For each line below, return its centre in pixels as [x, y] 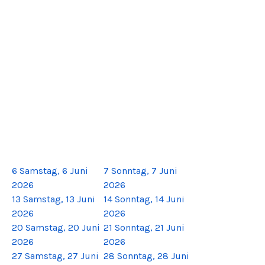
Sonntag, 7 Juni [144, 170]
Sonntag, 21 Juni [150, 227]
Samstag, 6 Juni [54, 170]
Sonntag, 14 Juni [150, 199]
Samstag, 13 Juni [59, 199]
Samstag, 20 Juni [63, 227]
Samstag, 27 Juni [62, 256]
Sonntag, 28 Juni [153, 256]
